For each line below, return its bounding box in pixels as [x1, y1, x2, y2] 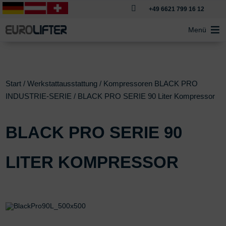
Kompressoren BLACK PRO [103, 79, 198, 88]
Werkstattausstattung [27, 79, 98, 88]
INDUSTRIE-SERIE [6, 92, 72, 100]
